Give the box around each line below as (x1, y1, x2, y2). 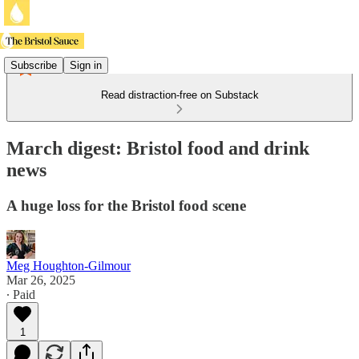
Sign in (70, 58, 102, 71)
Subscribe (10, 58, 57, 71)
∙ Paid (6, 287, 35, 301)
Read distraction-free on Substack (100, 89, 259, 101)
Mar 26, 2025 (6, 272, 75, 287)
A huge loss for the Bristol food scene (6, 196, 246, 214)
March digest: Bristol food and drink (6, 137, 309, 159)
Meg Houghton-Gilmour (6, 258, 131, 272)
